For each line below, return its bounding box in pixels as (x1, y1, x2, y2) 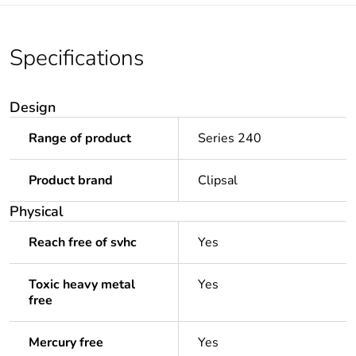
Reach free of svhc (29, 234, 137, 252)
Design (10, 98, 56, 118)
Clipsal (198, 172, 238, 190)
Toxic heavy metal (29, 276, 135, 294)
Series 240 (198, 130, 261, 148)
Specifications (10, 43, 144, 74)
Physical (10, 202, 64, 222)
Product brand (29, 172, 113, 190)
